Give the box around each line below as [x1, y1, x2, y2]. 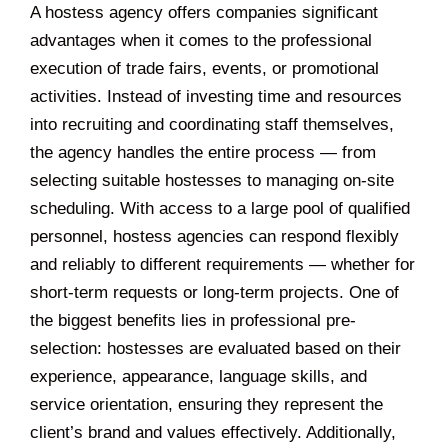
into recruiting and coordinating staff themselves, [30, 114, 394, 134]
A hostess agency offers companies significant [30, 2, 378, 22]
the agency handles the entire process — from [30, 142, 376, 162]
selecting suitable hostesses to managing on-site [30, 170, 394, 190]
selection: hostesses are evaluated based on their [30, 338, 401, 358]
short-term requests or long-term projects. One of [30, 282, 399, 302]
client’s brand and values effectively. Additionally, [30, 422, 396, 442]
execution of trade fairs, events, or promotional [30, 58, 379, 78]
